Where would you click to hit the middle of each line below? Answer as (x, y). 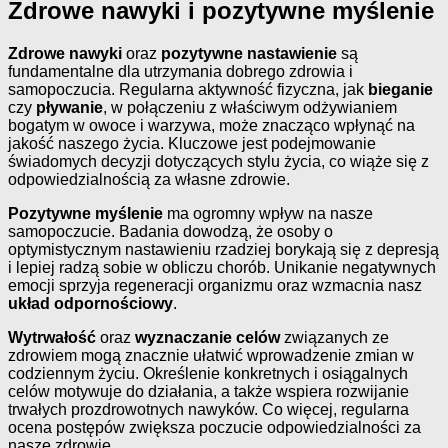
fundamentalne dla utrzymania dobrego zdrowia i (180, 72)
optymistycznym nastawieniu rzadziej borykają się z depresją (223, 250)
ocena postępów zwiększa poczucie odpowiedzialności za (214, 428)
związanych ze (334, 338)
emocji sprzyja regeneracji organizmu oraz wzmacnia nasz (215, 286)
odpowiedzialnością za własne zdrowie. (149, 180)
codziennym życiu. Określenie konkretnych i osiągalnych (208, 374)
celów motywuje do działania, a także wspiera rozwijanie (208, 392)
